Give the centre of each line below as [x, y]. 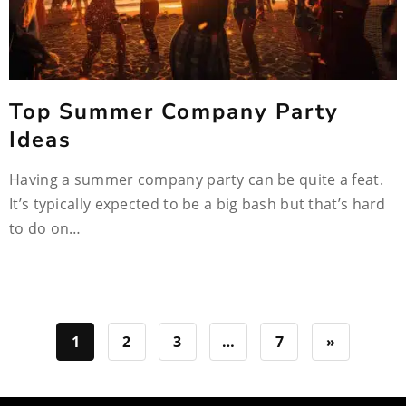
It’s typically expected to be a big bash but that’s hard [198, 204]
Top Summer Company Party [174, 111]
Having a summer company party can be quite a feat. [196, 179]
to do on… [45, 228]
